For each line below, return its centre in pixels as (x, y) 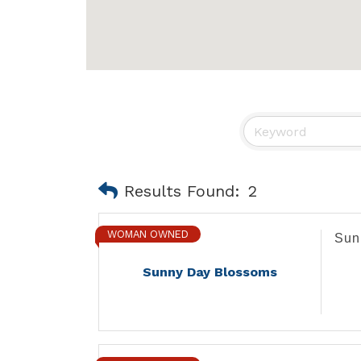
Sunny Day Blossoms (210, 272)
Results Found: (182, 191)
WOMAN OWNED (148, 234)
